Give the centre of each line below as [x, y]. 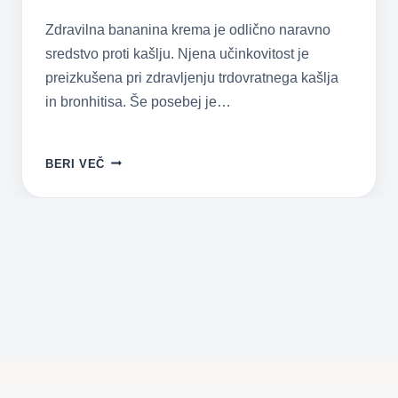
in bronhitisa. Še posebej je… [138, 101]
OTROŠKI [132, 221]
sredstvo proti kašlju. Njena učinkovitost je [177, 53]
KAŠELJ [128, 242]
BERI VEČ [76, 163]
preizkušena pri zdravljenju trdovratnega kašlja [192, 77]
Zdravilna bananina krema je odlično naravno [188, 29]
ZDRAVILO [135, 180]
